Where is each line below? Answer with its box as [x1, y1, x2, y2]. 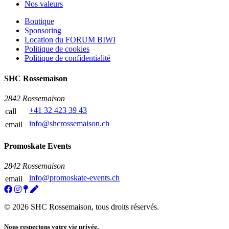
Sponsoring [25, 26, 61, 35]
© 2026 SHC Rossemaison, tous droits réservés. [4, 202, 159, 212]
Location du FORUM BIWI [25, 35, 116, 44]
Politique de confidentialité [25, 54, 110, 63]
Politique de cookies [25, 44, 89, 54]
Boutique [25, 17, 54, 26]
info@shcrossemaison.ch [29, 119, 109, 128]
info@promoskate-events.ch [29, 173, 120, 182]
